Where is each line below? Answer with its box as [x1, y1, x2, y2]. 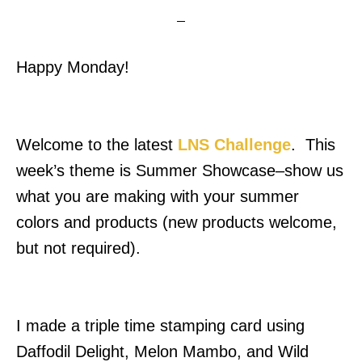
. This [291, 136, 335, 154]
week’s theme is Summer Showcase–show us [16, 162, 343, 179]
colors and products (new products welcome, [16, 213, 337, 231]
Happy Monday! [16, 58, 129, 76]
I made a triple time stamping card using [16, 317, 305, 335]
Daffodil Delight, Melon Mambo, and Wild [16, 343, 309, 360]
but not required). [16, 239, 141, 257]
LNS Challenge [178, 136, 291, 154]
